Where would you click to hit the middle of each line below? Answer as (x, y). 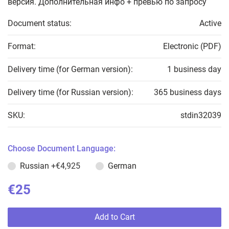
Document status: (40, 23)
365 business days (188, 92)
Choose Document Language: (62, 148)
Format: (22, 46)
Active (210, 23)
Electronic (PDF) (192, 46)
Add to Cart (114, 217)
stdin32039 (201, 115)
